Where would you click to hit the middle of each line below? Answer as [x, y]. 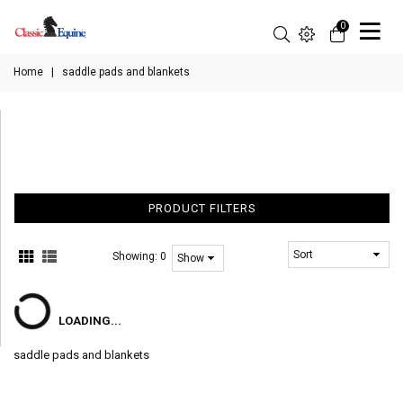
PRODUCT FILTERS [202, 208]
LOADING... [90, 321]
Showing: [137, 256]
